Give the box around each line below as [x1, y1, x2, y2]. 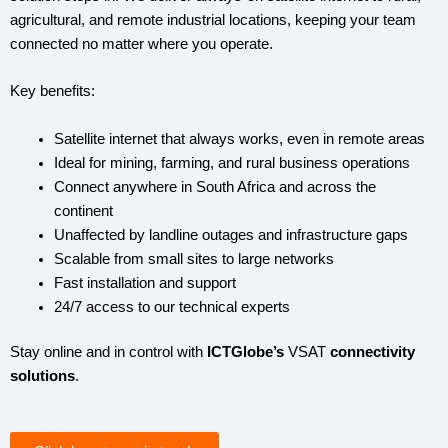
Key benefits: [10, 83, 95, 100]
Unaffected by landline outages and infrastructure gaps [53, 226, 408, 243]
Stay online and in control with [10, 344, 207, 361]
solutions [10, 368, 75, 385]
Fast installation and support [53, 274, 236, 291]
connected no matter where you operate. [10, 35, 273, 52]
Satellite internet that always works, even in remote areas [53, 130, 425, 147]
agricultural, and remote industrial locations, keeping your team [10, 11, 416, 28]
